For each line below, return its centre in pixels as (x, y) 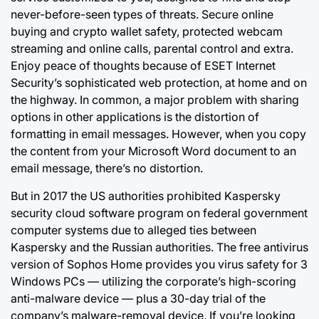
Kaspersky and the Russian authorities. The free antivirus (159, 247)
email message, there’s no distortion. (107, 168)
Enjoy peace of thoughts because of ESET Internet (143, 66)
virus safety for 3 (261, 264)
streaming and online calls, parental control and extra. (152, 48)
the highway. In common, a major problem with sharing (155, 100)
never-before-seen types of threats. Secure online (142, 14)
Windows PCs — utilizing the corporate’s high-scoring (153, 281)
